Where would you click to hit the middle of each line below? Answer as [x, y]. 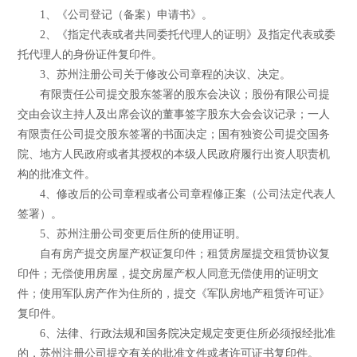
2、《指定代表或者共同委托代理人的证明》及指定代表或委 [177, 34]
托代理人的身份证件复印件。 [90, 54]
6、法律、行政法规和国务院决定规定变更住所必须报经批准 [177, 333]
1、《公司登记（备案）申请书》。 [116, 14]
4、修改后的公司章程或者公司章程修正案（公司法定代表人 [177, 194]
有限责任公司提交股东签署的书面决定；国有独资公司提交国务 [174, 134]
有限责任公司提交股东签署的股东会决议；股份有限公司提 [174, 94]
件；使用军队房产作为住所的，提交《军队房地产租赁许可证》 [174, 293]
